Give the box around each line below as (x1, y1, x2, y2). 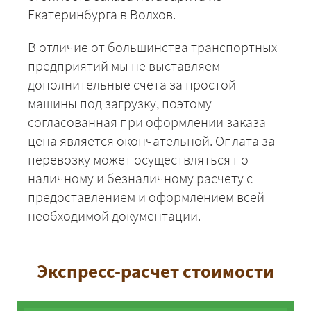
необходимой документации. (28, 207, 201, 225)
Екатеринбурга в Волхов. (28, 6, 176, 24)
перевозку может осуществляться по (28, 151, 249, 169)
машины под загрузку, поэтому (28, 94, 212, 112)
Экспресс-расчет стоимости (37, 259, 274, 283)
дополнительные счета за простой (28, 76, 236, 94)
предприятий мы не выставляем (28, 57, 220, 75)
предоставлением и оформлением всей (28, 188, 264, 206)
